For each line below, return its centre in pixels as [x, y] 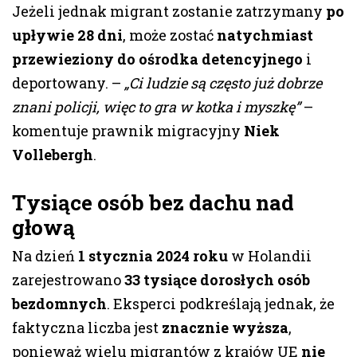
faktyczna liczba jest [87, 328]
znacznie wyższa [225, 328]
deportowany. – [68, 83]
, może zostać [170, 35]
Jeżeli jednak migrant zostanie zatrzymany [169, 12]
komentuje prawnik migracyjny [128, 131]
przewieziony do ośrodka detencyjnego [157, 59]
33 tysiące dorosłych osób [217, 280]
